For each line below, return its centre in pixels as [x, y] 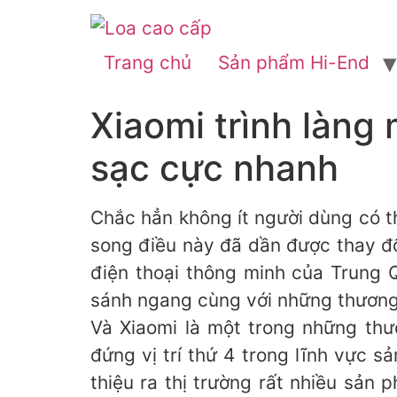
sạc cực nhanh [214, 168]
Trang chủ [148, 62]
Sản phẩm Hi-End [294, 62]
